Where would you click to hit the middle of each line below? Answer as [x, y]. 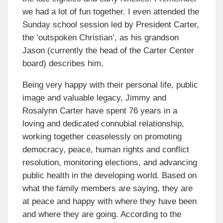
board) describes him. [63, 63]
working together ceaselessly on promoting [102, 136]
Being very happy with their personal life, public [110, 85]
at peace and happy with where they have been [110, 201]
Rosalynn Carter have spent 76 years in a [100, 111]
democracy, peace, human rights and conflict [106, 149]
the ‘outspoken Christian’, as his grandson [101, 37]
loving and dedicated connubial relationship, [103, 123]
